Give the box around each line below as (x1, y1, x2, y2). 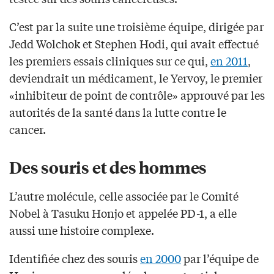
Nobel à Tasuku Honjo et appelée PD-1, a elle (9, 204, 237, 221)
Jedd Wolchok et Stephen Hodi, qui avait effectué (9, 35, 259, 51)
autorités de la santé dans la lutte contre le (9, 103, 226, 120)
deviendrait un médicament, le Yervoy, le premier (9, 69, 262, 86)
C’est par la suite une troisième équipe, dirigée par (9, 18, 264, 34)
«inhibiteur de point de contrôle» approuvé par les (9, 86, 265, 103)
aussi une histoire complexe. (9, 221, 154, 238)
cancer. (9, 120, 46, 137)
